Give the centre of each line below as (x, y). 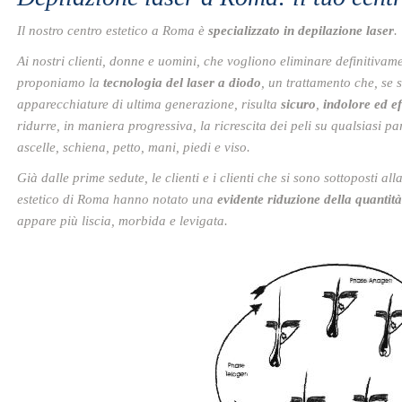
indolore (349, 104)
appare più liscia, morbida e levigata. (122, 221)
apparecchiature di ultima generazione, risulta (149, 104)
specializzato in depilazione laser (301, 31)
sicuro (298, 104)
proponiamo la (60, 83)
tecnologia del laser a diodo (182, 83)
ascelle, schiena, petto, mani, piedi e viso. (135, 147)
